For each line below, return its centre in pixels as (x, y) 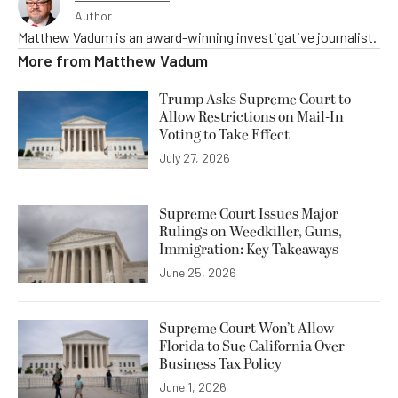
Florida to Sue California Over (252, 346)
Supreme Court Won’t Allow (247, 328)
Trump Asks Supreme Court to (255, 99)
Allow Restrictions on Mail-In (251, 117)
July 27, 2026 (195, 157)
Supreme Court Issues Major (249, 214)
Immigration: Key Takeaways (249, 249)
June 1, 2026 (193, 387)
